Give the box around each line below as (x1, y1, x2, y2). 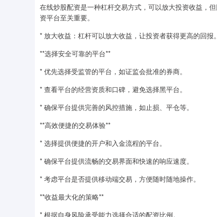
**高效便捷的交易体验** (40, 120, 110, 130)
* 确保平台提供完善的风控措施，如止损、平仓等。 (40, 102, 193, 112)
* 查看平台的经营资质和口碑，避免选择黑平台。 (40, 84, 186, 94)
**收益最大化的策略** (40, 192, 104, 201)
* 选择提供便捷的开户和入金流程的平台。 (40, 138, 166, 148)
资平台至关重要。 (40, 13, 94, 22)
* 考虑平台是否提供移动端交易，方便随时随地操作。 (40, 174, 200, 184)
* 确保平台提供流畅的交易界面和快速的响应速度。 (40, 156, 193, 166)
